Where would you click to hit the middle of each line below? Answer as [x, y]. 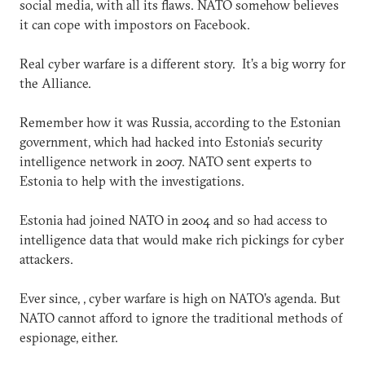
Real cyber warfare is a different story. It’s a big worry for [182, 64]
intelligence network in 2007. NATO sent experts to [166, 161]
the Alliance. [55, 83]
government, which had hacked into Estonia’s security [171, 142]
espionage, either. [69, 337]
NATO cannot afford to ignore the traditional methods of [181, 318]
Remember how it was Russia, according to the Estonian [180, 122]
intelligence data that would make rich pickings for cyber [182, 240]
